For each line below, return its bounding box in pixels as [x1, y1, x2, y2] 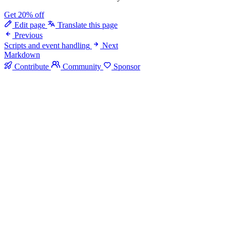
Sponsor [111, 62, 141, 71]
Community [61, 62, 104, 71]
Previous [14, 30, 43, 40]
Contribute [12, 62, 51, 71]
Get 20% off [4, 10, 44, 19]
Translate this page [55, 20, 118, 29]
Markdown [4, 50, 40, 59]
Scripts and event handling [4, 41, 90, 50]
